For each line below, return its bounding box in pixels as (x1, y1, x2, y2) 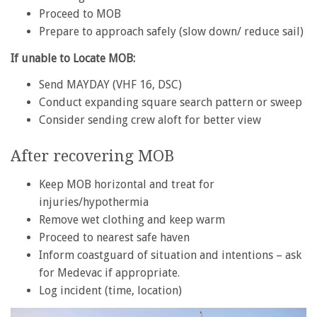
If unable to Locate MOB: (11, 51, 135, 65)
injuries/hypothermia (39, 195, 149, 209)
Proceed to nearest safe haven (39, 230, 190, 244)
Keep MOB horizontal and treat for (39, 177, 214, 191)
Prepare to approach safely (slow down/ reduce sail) (39, 25, 304, 39)
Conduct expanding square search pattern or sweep (39, 96, 302, 110)
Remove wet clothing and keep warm (39, 212, 225, 226)
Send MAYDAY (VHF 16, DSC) (39, 78, 182, 92)
